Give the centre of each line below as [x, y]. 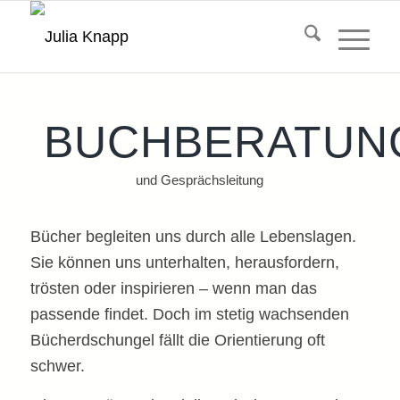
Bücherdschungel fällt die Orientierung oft [177, 340]
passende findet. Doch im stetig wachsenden [189, 314]
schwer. [57, 366]
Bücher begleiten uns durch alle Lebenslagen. [193, 236]
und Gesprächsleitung [200, 179]
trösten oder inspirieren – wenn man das [173, 288]
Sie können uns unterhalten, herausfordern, [184, 262]
